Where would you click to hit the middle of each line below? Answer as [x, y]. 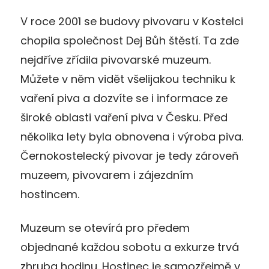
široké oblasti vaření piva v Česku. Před [124, 117]
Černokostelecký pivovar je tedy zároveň [130, 156]
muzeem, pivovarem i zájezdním [107, 175]
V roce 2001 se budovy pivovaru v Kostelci [132, 21]
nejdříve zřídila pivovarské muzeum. [116, 59]
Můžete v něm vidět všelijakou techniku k [128, 79]
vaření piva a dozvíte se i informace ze [124, 98]
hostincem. [50, 194]
